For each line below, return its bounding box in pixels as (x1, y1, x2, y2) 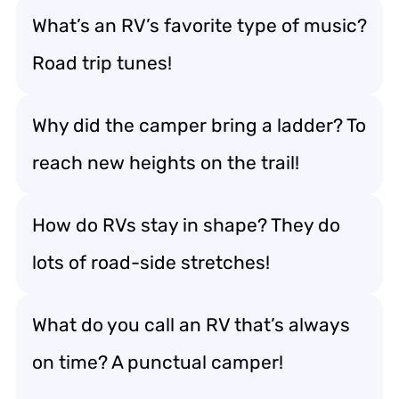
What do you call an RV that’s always (32, 313, 350, 336)
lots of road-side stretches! (32, 250, 270, 273)
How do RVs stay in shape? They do (32, 213, 340, 236)
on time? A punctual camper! (32, 350, 283, 373)
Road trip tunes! (32, 51, 172, 74)
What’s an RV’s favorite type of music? (32, 13, 367, 37)
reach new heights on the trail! (32, 151, 299, 174)
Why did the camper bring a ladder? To (32, 113, 366, 136)
